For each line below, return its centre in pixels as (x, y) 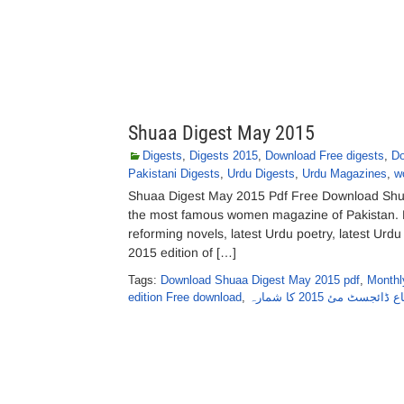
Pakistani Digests (174, 174)
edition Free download (185, 297)
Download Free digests (325, 156)
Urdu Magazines (344, 174)
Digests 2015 (224, 156)
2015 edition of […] (182, 252)
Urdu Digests (261, 174)
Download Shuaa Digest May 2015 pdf (260, 280)
